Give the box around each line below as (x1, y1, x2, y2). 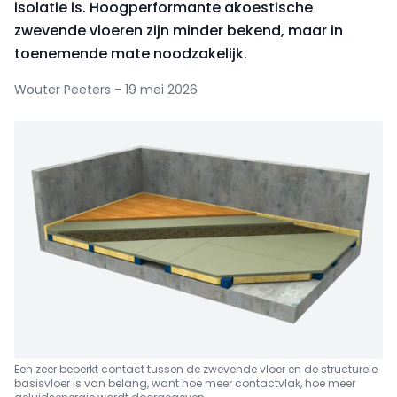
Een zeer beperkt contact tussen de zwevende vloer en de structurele (14, 361, 378, 377)
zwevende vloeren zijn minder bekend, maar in (14, 20, 343, 41)
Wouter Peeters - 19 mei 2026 (14, 81, 198, 98)
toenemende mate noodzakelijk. (14, 43, 247, 64)
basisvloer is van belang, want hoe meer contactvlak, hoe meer (14, 375, 355, 391)
